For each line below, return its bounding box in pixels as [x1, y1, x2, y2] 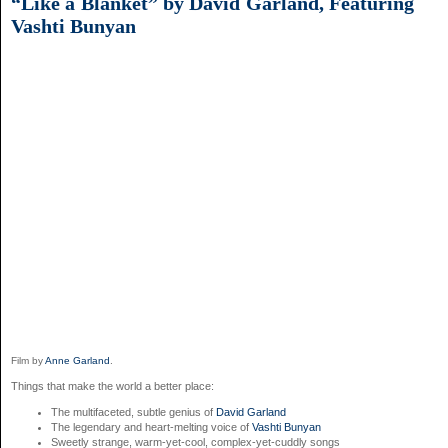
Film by [11, 354, 43, 366]
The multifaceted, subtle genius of [51, 405, 216, 418]
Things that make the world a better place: [11, 379, 214, 392]
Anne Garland [43, 354, 110, 366]
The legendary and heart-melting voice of [51, 420, 252, 433]
